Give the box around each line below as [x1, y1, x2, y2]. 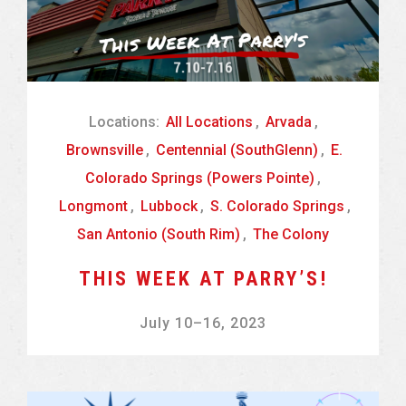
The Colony [253, 226, 329, 244]
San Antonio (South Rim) [77, 226, 240, 244]
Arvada [265, 113, 312, 131]
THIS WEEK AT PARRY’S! [78, 267, 328, 291]
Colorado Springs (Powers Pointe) [85, 169, 314, 188]
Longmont [58, 198, 128, 216]
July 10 [140, 314, 193, 333]
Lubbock [140, 198, 198, 216]
